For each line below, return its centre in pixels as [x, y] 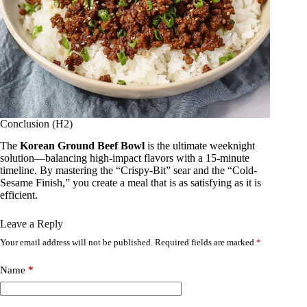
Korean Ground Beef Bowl [82, 146]
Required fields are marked [206, 243]
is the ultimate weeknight [200, 146]
